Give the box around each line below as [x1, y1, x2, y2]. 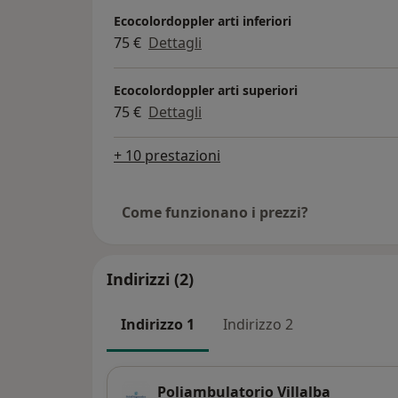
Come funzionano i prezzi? [122, 202, 308, 222]
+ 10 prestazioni [114, 145, 220, 165]
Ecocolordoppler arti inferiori [114, 12, 291, 29]
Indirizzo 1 [121, 314, 195, 334]
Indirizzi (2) [107, 267, 194, 290]
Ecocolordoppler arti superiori [114, 81, 298, 99]
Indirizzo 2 [223, 314, 293, 334]
